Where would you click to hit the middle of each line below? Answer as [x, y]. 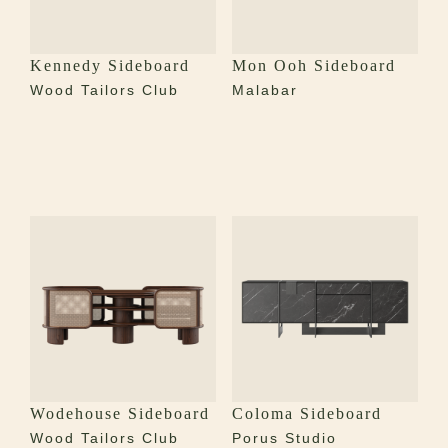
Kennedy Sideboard [110, 66]
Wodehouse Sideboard [120, 414]
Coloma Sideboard [306, 414]
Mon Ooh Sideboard [313, 66]
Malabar [264, 90]
